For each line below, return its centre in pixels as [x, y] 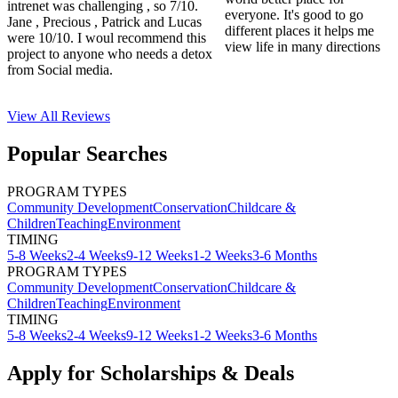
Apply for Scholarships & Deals [151, 374]
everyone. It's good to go [295, 15]
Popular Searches [87, 154]
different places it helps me [300, 31]
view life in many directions [303, 47]
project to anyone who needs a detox [110, 54]
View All [34, 116]
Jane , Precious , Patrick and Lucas [104, 22]
